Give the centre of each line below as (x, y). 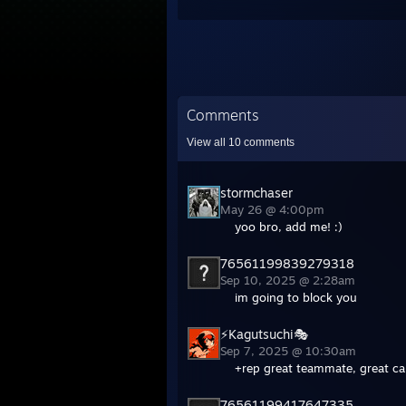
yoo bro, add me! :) (289, 227)
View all (208, 143)
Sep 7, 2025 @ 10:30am (290, 351)
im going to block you (296, 298)
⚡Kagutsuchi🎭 (264, 334)
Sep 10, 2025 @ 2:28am (290, 280)
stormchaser (256, 193)
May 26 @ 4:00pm (274, 210)
